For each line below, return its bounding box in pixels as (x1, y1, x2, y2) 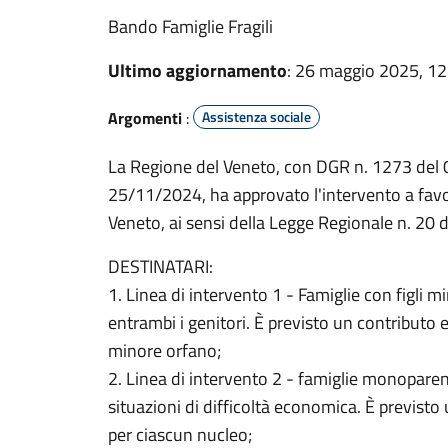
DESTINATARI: (108, 253, 213, 280)
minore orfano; (108, 337, 221, 364)
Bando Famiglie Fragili (108, 13, 273, 40)
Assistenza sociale (202, 106, 311, 127)
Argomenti (108, 106, 182, 130)
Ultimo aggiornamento (108, 57, 287, 84)
